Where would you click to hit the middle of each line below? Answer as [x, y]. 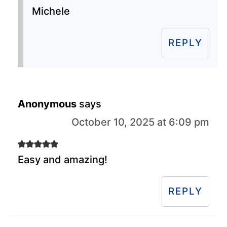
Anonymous [47, 104]
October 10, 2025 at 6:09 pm [141, 122]
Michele [51, 11]
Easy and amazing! [62, 159]
